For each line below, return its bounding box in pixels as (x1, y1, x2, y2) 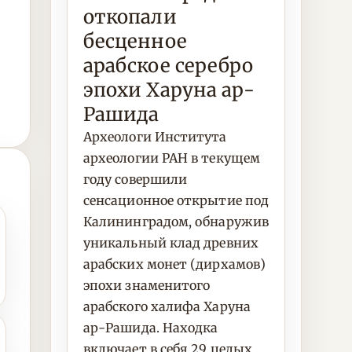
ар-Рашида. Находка (83, 320, 218, 335)
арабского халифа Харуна (83, 299, 251, 314)
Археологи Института (83, 129, 227, 145)
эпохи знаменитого (83, 277, 211, 293)
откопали (83, 5, 177, 29)
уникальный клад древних (83, 235, 258, 251)
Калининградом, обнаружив (83, 214, 269, 229)
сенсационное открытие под (83, 192, 269, 208)
